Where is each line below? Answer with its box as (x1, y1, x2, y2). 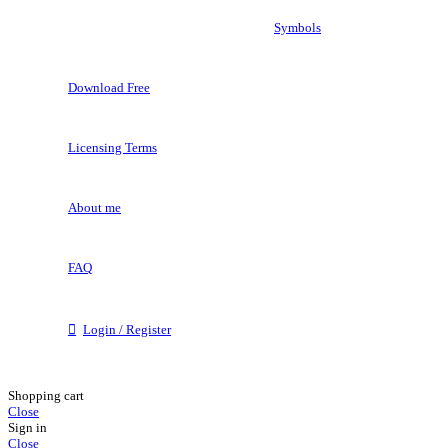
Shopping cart (8, 388, 84, 404)
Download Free (68, 80, 150, 96)
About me (68, 200, 121, 216)
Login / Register (83, 322, 171, 338)
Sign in (8, 420, 47, 436)
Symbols (274, 20, 321, 36)
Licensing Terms (68, 140, 157, 156)
